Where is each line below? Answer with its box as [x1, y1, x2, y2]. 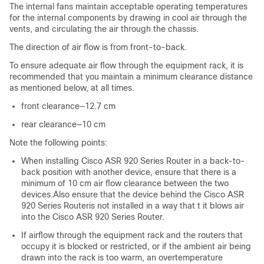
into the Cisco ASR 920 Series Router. [21, 212, 164, 222]
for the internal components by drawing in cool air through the [9, 13, 247, 22]
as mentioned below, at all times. [9, 83, 134, 93]
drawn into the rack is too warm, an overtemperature [21, 253, 223, 262]
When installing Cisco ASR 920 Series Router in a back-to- [21, 156, 245, 166]
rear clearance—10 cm [21, 120, 105, 129]
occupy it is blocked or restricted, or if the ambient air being [21, 242, 251, 251]
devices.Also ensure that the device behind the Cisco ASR [21, 190, 244, 199]
